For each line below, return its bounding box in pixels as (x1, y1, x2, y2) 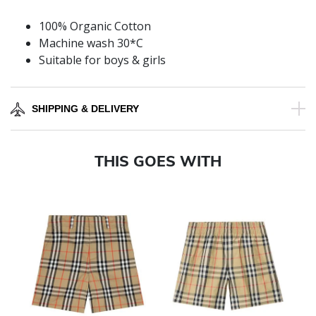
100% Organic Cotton (39, 18, 151, 35)
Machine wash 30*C (39, 35, 143, 51)
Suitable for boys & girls (39, 52, 166, 68)
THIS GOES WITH (95, 152, 221, 171)
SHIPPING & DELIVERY (32, 103, 139, 115)
